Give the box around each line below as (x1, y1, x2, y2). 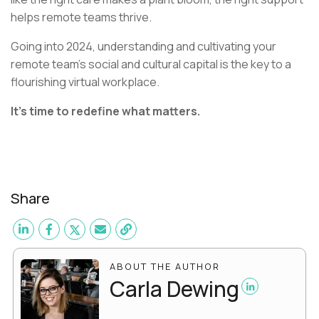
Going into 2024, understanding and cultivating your (11, 38, 276, 55)
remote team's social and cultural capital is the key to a (11, 56, 291, 73)
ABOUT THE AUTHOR (110, 260, 220, 273)
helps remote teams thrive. (11, 9, 152, 26)
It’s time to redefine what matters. (11, 103, 202, 120)
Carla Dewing (110, 274, 239, 304)
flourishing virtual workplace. (11, 74, 162, 90)
